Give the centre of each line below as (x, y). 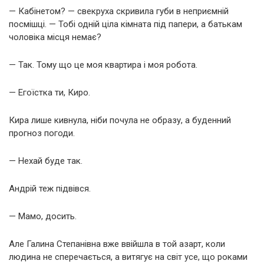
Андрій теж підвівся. (50, 188)
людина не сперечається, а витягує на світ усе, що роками (128, 257)
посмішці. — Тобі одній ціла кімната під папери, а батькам (126, 24)
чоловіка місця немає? (55, 37)
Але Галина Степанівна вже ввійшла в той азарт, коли (117, 244)
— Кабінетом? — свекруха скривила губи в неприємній (119, 11)
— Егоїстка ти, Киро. (49, 92)
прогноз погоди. (42, 133)
